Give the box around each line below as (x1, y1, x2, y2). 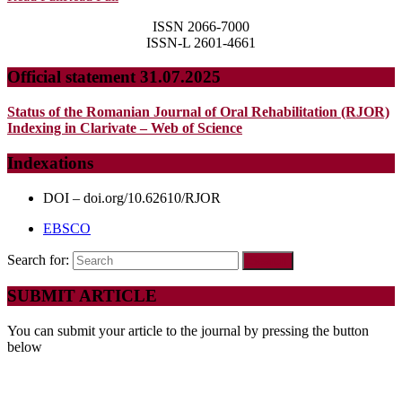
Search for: (7, 251, 69, 267)
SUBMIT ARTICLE (7, 286, 157, 306)
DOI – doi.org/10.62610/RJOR (43, 189, 221, 205)
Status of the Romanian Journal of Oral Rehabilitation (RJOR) (7, 104, 389, 120)
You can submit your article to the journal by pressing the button (7, 322, 369, 338)
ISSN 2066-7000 (153, 18, 249, 34)
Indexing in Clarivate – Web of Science (7, 120, 242, 136)
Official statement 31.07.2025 (7, 67, 221, 87)
